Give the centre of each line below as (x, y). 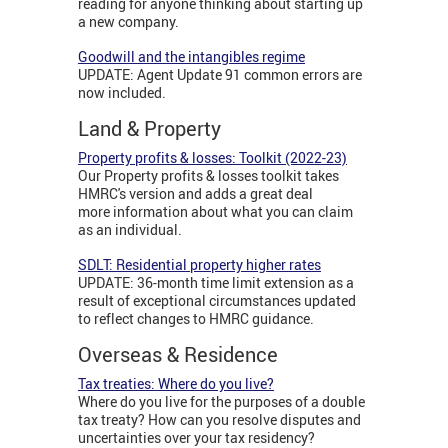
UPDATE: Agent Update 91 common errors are (220, 75)
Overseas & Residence (178, 355)
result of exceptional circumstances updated (217, 301)
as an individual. (130, 230)
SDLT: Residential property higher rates (199, 265)
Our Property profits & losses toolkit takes (208, 176)
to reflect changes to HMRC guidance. (196, 319)
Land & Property (152, 129)
